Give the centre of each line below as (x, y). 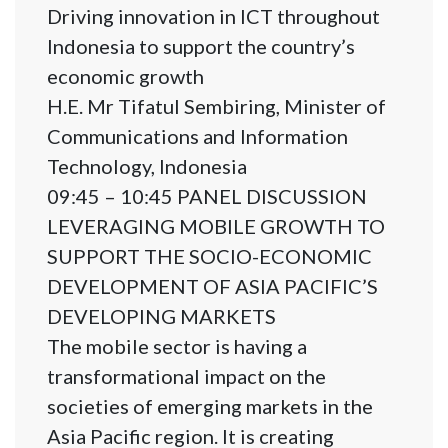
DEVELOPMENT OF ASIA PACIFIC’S (212, 286)
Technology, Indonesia (147, 166)
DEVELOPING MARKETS (161, 316)
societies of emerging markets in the (210, 406)
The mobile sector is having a (177, 346)
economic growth (125, 76)
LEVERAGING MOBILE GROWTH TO (216, 226)
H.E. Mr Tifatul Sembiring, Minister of (216, 106)
